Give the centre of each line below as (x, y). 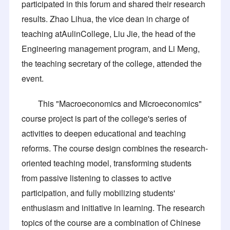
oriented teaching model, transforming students (107, 163)
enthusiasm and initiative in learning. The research (113, 207)
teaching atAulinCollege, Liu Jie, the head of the (109, 33)
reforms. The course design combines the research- (115, 148)
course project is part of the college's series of (104, 118)
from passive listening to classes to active (97, 178)
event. (33, 78)
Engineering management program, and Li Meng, (111, 48)
